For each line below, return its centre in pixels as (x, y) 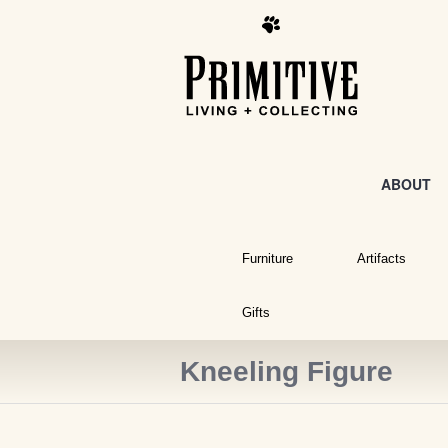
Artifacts (381, 259)
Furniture (267, 259)
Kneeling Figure (286, 372)
